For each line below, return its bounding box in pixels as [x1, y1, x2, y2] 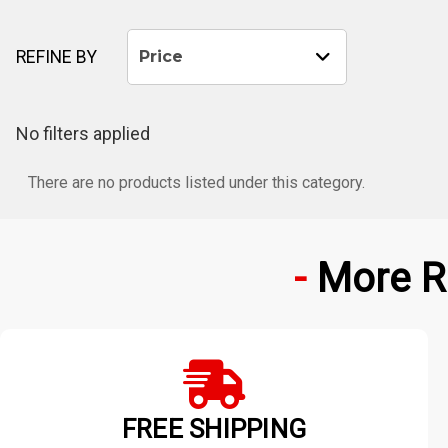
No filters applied [16, 122, 150, 144]
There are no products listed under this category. [28, 172, 365, 192]
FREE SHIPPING [121, 413, 307, 444]
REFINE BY [16, 46, 98, 67]
